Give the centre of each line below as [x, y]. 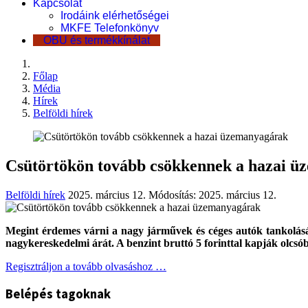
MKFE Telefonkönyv [110, 28]
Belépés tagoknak [58, 294]
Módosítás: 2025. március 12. [212, 195]
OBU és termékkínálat [97, 40]
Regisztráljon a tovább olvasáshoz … [86, 266]
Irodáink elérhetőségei [115, 15]
